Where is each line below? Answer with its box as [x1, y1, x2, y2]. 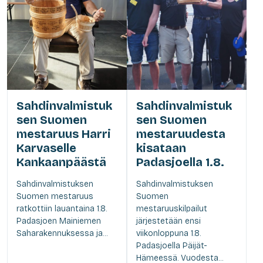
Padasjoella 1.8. [136, 154, 224, 169]
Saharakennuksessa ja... [16, 228, 107, 238]
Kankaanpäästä [16, 154, 106, 169]
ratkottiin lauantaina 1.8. [16, 203, 107, 214]
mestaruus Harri [16, 126, 111, 141]
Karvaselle [16, 140, 76, 155]
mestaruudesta [136, 126, 225, 141]
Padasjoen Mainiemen [16, 215, 101, 226]
